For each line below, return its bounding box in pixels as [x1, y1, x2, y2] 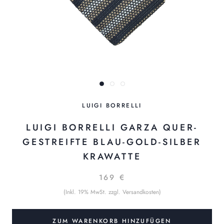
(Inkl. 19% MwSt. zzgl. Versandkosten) [63, 187, 161, 196]
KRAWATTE [82, 150, 141, 163]
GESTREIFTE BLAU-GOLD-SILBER [22, 135, 201, 149]
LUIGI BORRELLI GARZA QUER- [26, 121, 198, 134]
